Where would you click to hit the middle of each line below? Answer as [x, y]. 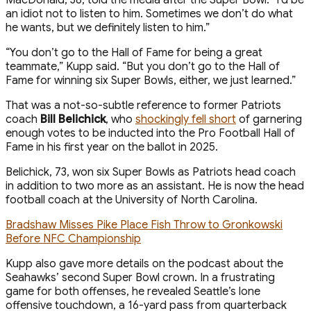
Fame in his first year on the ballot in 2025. [112, 147]
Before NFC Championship [73, 238]
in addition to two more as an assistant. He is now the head [155, 186]
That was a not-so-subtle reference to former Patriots [143, 105]
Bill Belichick [73, 119]
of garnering [269, 119]
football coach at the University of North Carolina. [132, 200]
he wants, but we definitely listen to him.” [108, 27]
